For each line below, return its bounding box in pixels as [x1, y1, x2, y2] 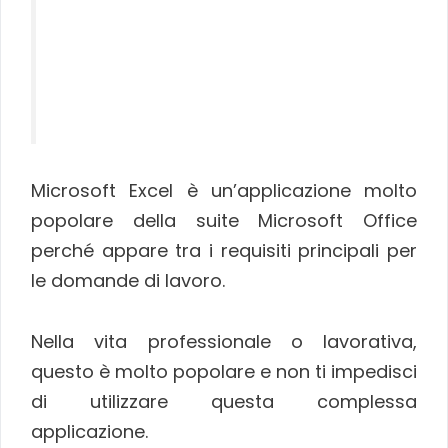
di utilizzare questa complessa [31, 388, 417, 414]
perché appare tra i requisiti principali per [31, 238, 417, 264]
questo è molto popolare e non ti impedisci [31, 358, 417, 384]
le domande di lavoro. [31, 268, 225, 294]
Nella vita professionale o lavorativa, [31, 328, 417, 354]
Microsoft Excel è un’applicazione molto [31, 178, 417, 204]
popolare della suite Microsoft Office [31, 208, 417, 234]
